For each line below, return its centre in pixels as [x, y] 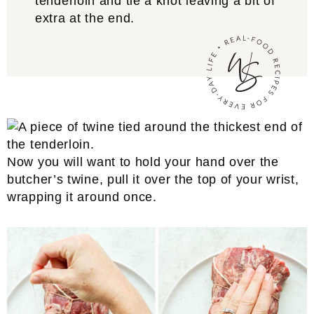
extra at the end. [85, 18]
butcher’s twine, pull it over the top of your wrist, [153, 179]
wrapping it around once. [82, 197]
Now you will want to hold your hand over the [143, 162]
